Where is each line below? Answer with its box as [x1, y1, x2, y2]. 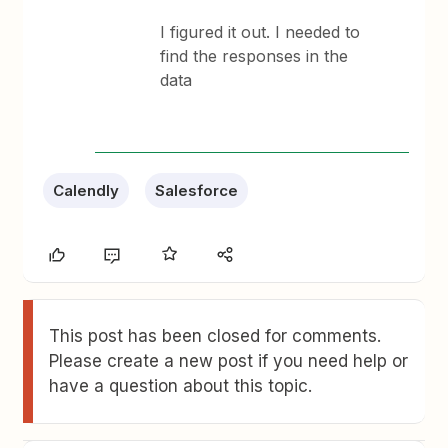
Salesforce [155, 180, 239, 200]
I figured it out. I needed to [160, 21, 361, 42]
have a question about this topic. [49, 375, 313, 396]
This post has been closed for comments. [49, 325, 382, 346]
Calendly [53, 180, 120, 200]
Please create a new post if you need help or [49, 350, 409, 371]
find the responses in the [160, 45, 349, 66]
